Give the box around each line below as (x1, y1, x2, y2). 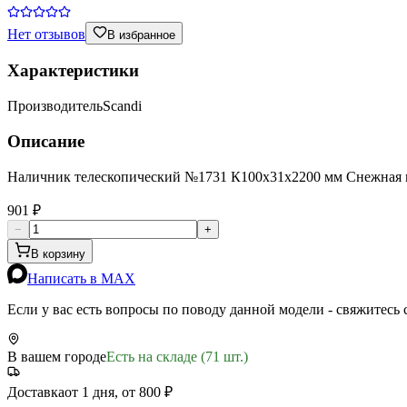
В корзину (31, 246, 85, 261)
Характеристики (7, 61, 139, 81)
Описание (7, 131, 84, 151)
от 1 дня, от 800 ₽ (65, 383, 173, 400)
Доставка (7, 383, 65, 400)
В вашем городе (7, 348, 106, 364)
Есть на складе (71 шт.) (106, 348, 248, 364)
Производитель (7, 98, 103, 114)
